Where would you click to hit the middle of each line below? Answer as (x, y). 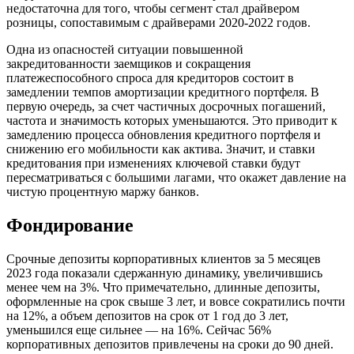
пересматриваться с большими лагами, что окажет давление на (176, 177)
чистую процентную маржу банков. (103, 191)
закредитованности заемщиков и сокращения (128, 63)
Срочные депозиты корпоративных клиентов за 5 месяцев (164, 258)
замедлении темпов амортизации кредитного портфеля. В (163, 92)
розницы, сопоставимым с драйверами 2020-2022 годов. (158, 22)
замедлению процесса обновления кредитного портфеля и (164, 134)
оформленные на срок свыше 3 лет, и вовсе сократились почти (176, 301)
